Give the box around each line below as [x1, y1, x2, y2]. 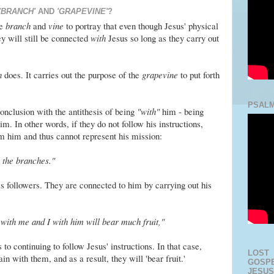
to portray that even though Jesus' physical [63, 20, 218, 32]
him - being [159, 105, 204, 118]
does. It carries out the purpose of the [1, 68, 142, 81]
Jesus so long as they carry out [105, 32, 219, 45]
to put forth [180, 68, 220, 81]
